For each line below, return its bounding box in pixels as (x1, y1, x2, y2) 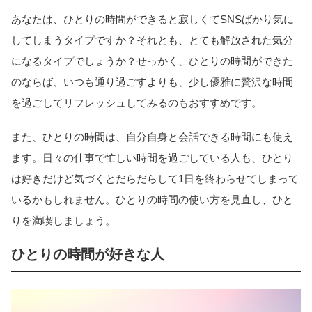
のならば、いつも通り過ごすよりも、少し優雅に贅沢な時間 (11, 76, 293, 88)
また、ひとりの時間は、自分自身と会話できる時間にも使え (11, 130, 293, 143)
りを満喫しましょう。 (11, 214, 116, 226)
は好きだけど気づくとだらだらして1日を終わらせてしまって (11, 172, 299, 185)
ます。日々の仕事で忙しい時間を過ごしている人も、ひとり (11, 151, 293, 164)
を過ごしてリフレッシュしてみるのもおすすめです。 (11, 97, 262, 109)
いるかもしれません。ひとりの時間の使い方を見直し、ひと (11, 193, 293, 205)
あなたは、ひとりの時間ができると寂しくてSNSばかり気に (11, 13, 294, 26)
